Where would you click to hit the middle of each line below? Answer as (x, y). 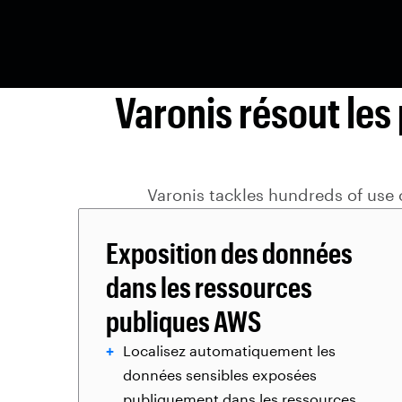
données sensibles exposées (220, 375)
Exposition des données (229, 253)
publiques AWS (184, 321)
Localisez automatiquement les (229, 350)
